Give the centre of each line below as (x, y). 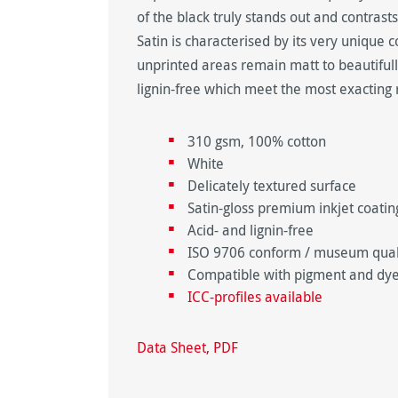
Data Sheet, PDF (187, 348)
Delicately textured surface (272, 186)
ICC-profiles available (255, 297)
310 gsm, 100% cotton (257, 142)
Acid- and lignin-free (251, 231)
